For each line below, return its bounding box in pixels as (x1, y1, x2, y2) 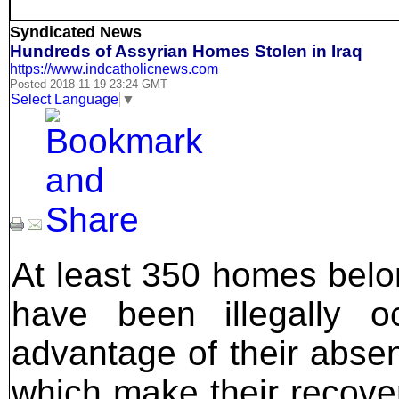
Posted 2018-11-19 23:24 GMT (10, 77, 167, 92)
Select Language (11, 91, 118, 107)
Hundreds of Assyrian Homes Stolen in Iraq (10, 42, 362, 61)
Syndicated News (10, 23, 142, 42)
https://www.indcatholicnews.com (10, 61, 218, 77)
